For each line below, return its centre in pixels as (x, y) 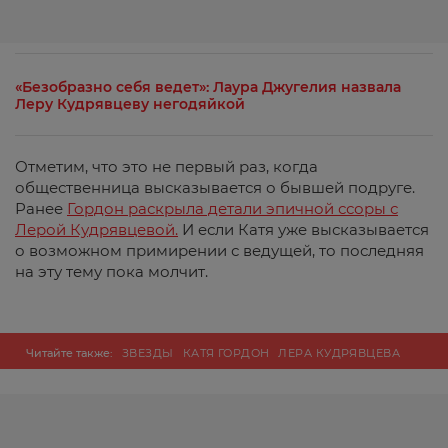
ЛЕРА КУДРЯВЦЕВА (339, 353)
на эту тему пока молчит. (111, 271)
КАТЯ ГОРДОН (226, 353)
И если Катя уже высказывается (303, 229)
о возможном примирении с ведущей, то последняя (219, 250)
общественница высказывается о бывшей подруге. (215, 187)
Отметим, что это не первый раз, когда (166, 166)
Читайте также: (74, 353)
